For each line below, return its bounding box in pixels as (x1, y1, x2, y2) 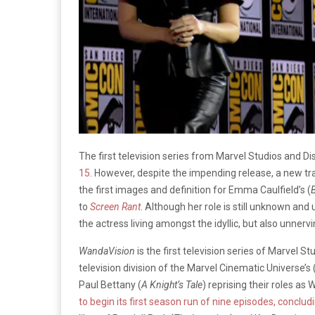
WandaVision (79, 245, 135, 257)
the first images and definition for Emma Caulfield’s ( (79, 184, 311, 195)
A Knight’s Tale (141, 278, 202, 290)
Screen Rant (90, 200, 141, 212)
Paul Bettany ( (79, 278, 141, 290)
